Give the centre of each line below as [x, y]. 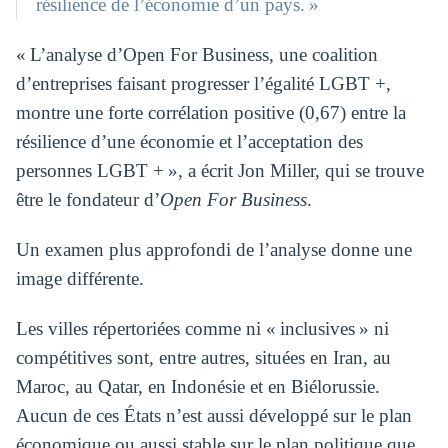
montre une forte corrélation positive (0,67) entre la [210, 112]
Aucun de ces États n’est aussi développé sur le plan [213, 415]
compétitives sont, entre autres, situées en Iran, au [203, 357]
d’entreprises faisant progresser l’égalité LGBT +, [203, 83]
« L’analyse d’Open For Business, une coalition [196, 54]
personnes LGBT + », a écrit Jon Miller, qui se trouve [219, 170]
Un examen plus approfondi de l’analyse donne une [213, 249]
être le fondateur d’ [87, 199]
